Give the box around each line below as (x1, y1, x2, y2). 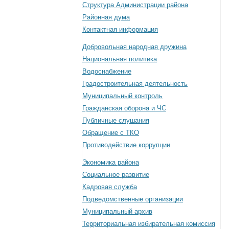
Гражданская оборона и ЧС (82, 104, 166, 112)
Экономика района (82, 158, 139, 166)
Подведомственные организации (82, 195, 183, 203)
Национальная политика (82, 55, 157, 63)
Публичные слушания (82, 116, 149, 124)
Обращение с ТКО (82, 128, 139, 136)
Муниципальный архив (82, 207, 152, 215)
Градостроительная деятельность (82, 79, 188, 87)
